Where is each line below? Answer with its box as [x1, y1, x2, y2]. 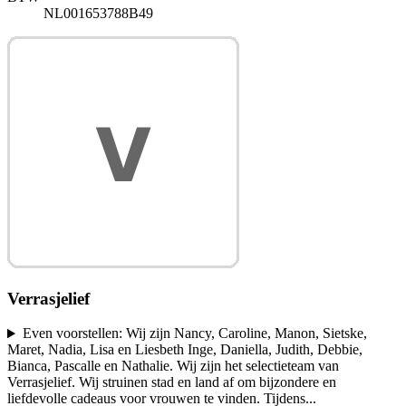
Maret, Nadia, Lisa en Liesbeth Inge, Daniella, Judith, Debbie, [7, 342, 362, 358]
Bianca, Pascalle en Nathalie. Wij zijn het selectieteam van [7, 358, 339, 374]
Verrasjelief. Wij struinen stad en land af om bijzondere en [7, 374, 336, 391]
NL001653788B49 [43, 5, 153, 21]
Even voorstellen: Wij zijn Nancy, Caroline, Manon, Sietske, [22, 325, 367, 342]
